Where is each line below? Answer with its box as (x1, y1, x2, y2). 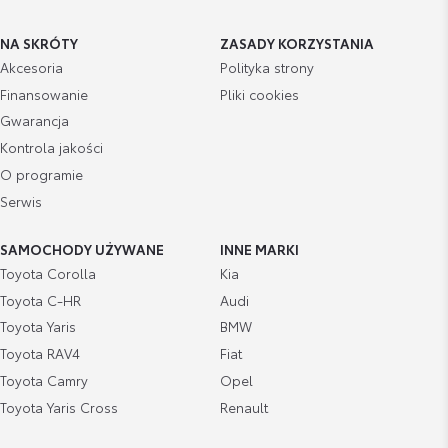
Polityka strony (219, 56, 314, 77)
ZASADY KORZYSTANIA (219, 33, 374, 54)
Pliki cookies (219, 83, 299, 104)
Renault (219, 396, 268, 417)
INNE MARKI (219, 239, 299, 260)
